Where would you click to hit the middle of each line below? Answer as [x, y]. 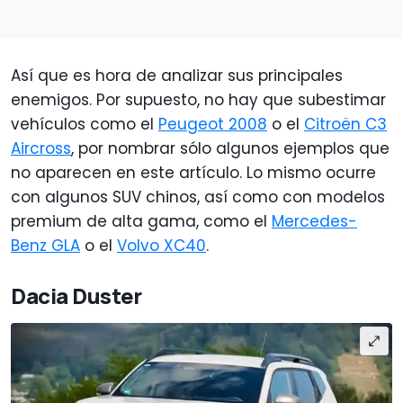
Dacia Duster [76, 296]
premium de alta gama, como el [141, 222]
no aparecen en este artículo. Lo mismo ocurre [193, 173]
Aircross [41, 149]
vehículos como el [85, 125]
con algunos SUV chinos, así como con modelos [198, 197]
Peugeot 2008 [213, 125]
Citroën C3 [345, 125]
